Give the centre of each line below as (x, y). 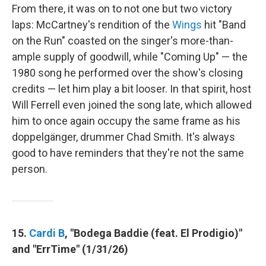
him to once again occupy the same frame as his (126, 121)
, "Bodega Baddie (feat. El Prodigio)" (153, 233)
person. (30, 169)
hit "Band (224, 24)
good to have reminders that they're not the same (128, 153)
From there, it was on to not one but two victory (122, 8)
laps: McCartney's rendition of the (92, 24)
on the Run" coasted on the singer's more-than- (123, 40)
